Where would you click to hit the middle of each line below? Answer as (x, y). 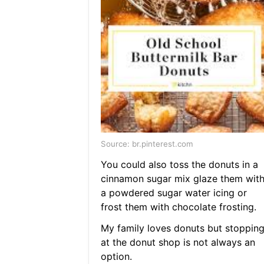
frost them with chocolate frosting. (178, 207)
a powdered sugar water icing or (174, 193)
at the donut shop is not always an (178, 242)
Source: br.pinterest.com (147, 144)
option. (116, 257)
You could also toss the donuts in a (179, 165)
